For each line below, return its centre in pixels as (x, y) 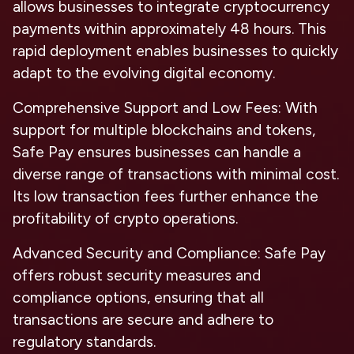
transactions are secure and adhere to (143, 320)
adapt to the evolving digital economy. (144, 73)
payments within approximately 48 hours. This (169, 29)
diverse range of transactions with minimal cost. (176, 174)
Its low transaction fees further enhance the (166, 196)
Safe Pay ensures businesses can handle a (157, 152)
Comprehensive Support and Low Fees (145, 108)
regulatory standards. (84, 342)
